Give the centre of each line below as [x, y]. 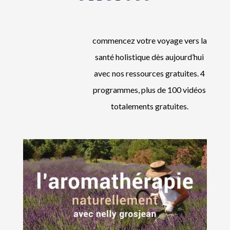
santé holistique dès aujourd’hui [150, 56]
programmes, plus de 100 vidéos [150, 89]
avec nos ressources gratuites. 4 [150, 73]
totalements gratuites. [149, 106]
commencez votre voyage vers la [149, 40]
